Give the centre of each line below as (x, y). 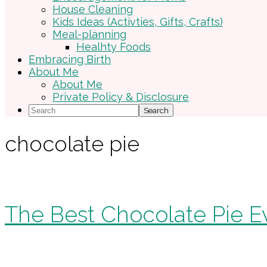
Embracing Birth (70, 59)
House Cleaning (93, 9)
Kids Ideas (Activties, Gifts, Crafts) (138, 22)
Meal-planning (89, 34)
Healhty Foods (114, 47)
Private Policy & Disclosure (121, 97)
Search (46, 109)
